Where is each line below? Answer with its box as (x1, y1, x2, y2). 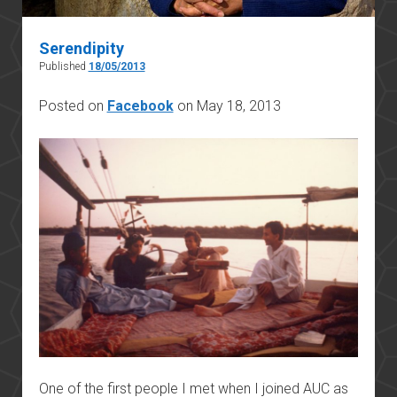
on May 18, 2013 (173, 97, 281, 114)
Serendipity (38, 38, 124, 58)
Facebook (106, 97, 174, 114)
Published (38, 59, 89, 73)
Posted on (38, 97, 107, 114)
